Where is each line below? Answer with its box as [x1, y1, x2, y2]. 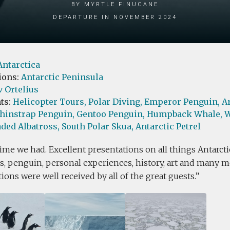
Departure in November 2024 [53, 11, 177, 21]
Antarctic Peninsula [21, 72, 103, 82]
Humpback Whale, [147, 109, 222, 119]
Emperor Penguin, [144, 97, 220, 107]
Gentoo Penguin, [76, 109, 145, 119]
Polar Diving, [88, 97, 142, 107]
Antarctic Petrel [136, 121, 201, 131]
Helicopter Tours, [13, 97, 86, 107]
